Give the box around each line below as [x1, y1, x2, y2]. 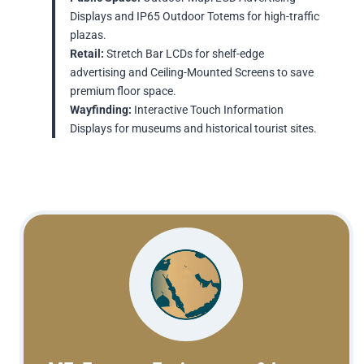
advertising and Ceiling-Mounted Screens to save [70, 66, 314, 80]
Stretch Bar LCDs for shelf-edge [104, 47, 264, 62]
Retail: [70, 47, 104, 62]
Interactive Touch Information [134, 103, 284, 118]
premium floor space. [70, 84, 176, 99]
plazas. [70, 28, 106, 43]
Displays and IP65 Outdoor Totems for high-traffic [70, 10, 319, 24]
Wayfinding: [70, 103, 134, 118]
